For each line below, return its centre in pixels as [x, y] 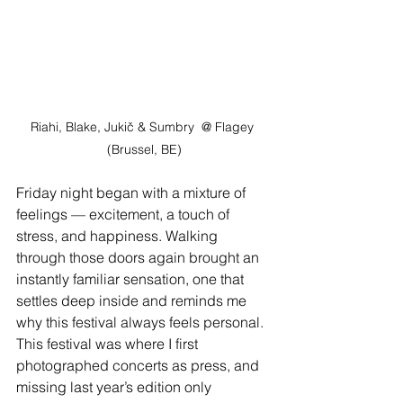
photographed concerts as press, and [139, 366]
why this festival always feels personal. [142, 322]
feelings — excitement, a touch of [125, 215]
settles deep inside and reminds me [133, 301]
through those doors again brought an [139, 258]
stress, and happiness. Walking [119, 236]
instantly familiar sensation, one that [132, 279]
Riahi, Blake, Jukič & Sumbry [112, 127]
